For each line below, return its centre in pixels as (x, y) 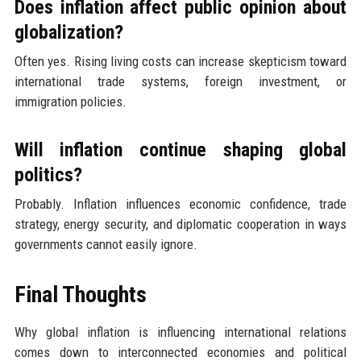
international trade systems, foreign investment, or (180, 82)
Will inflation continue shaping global (180, 150)
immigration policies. (70, 102)
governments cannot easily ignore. (106, 245)
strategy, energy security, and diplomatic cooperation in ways (180, 224)
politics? (48, 175)
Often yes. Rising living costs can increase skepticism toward (180, 62)
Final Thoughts (80, 295)
